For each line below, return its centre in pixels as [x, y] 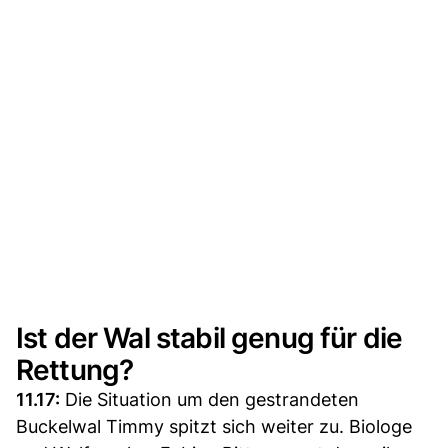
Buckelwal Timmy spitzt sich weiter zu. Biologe [214, 426]
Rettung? [75, 369]
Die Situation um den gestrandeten [209, 399]
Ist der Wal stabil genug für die [209, 337]
